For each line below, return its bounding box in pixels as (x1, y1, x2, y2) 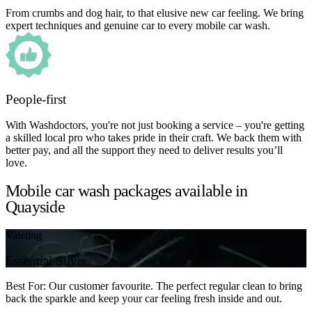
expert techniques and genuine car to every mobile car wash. (6, 19, 270, 31)
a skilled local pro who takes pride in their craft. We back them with (6, 132, 302, 144)
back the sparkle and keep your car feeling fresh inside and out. (6, 292, 282, 305)
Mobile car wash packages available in (6, 182, 248, 200)
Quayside (6, 198, 65, 216)
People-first (6, 92, 66, 107)
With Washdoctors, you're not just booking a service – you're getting (6, 119, 304, 132)
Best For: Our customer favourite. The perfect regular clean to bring (6, 280, 302, 292)
